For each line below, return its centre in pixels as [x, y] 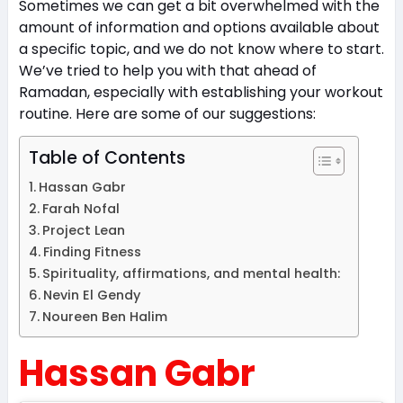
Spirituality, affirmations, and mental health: [191, 274]
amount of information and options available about [199, 28]
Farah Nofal [81, 209]
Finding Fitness [92, 252]
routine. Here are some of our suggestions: [167, 114]
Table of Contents [107, 158]
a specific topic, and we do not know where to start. [201, 49]
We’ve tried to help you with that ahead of [167, 71]
